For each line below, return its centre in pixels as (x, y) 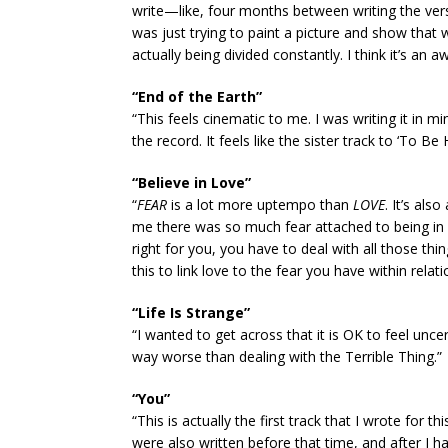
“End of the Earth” (197, 96)
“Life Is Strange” (191, 312)
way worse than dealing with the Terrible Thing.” (287, 356)
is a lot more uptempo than (260, 204)
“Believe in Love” (191, 182)
